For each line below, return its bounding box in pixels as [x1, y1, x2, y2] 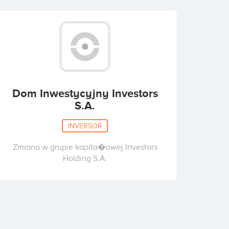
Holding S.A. [62, 154, 107, 163]
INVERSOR [67, 122, 102, 129]
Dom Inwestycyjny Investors [12, 87, 158, 100]
